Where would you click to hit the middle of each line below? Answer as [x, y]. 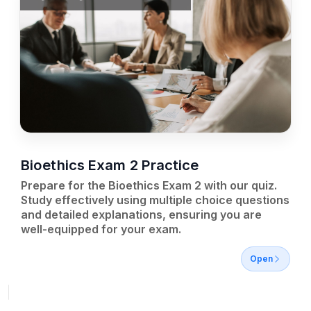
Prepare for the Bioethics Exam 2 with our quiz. [149, 185]
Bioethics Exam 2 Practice [110, 165]
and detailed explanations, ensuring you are [141, 215]
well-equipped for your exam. [101, 229]
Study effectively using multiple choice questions [155, 200]
